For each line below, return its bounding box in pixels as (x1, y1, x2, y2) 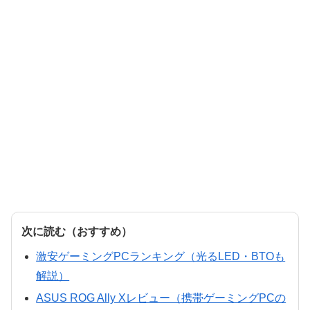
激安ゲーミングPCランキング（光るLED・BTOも (36, 250, 286, 263)
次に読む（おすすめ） (21, 226, 132, 238)
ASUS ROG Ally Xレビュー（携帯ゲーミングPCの (36, 291, 286, 304)
